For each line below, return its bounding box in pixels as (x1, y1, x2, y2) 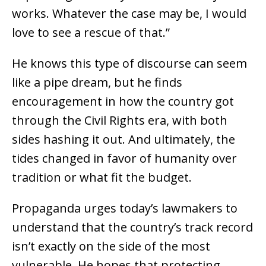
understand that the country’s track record (12, 219, 253, 236)
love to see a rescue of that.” (12, 24, 170, 41)
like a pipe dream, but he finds (12, 74, 182, 91)
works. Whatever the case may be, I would (12, 5, 246, 22)
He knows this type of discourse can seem (12, 55, 247, 72)
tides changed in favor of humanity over (12, 150, 237, 167)
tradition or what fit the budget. (12, 169, 192, 186)
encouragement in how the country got (12, 93, 234, 110)
